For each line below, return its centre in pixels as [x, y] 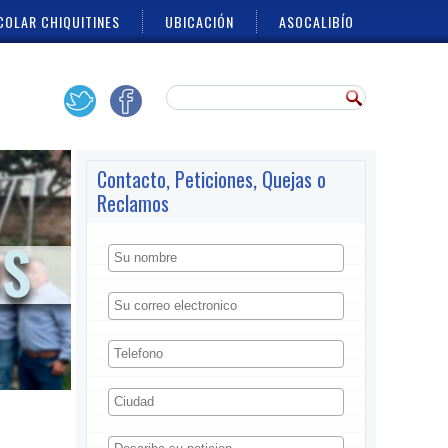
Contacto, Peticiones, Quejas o [211, 179]
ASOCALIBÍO [316, 21]
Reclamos [133, 203]
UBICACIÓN [199, 21]
